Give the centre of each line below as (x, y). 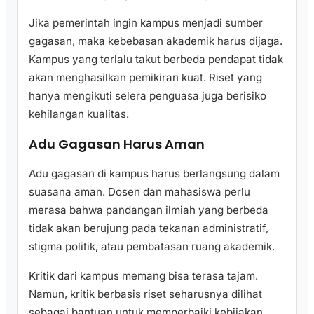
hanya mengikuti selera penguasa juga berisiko (148, 96)
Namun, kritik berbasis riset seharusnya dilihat (145, 294)
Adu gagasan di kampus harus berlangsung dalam (154, 174)
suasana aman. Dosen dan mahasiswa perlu (139, 192)
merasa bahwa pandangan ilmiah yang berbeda (149, 210)
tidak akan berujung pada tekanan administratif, (149, 228)
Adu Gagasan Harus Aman (117, 144)
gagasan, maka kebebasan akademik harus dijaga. (156, 41)
